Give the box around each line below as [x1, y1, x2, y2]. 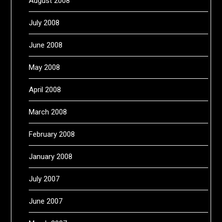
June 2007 [29, 196, 63, 206]
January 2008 [29, 152, 73, 161]
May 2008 [29, 62, 60, 72]
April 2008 [29, 85, 61, 94]
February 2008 [29, 129, 75, 139]
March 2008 [29, 107, 67, 116]
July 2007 [29, 174, 60, 183]
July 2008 [29, 18, 60, 27]
